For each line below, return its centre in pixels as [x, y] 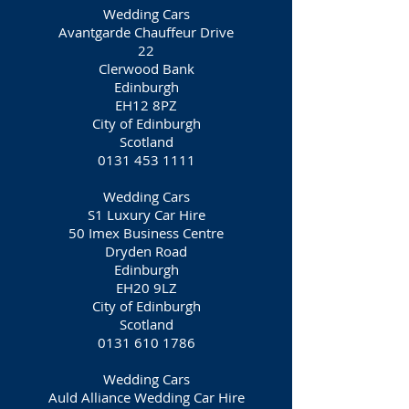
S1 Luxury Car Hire [146, 215]
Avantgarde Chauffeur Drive [146, 32]
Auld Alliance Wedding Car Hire [146, 397]
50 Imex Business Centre [146, 233]
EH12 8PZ [146, 105]
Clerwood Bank [146, 68]
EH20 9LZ [146, 288]
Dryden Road [146, 251]
